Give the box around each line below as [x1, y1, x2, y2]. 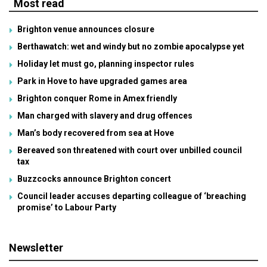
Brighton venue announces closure [17, 24, 154, 34]
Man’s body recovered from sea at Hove [17, 128, 174, 138]
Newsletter [9, 241, 63, 254]
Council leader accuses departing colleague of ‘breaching [17, 191, 246, 201]
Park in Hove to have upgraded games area [17, 76, 187, 86]
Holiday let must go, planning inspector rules [17, 58, 194, 69]
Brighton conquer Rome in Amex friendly [17, 93, 177, 103]
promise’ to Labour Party [17, 202, 116, 212]
